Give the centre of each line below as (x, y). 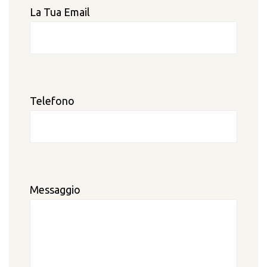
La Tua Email (60, 12)
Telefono (52, 101)
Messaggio (55, 189)
